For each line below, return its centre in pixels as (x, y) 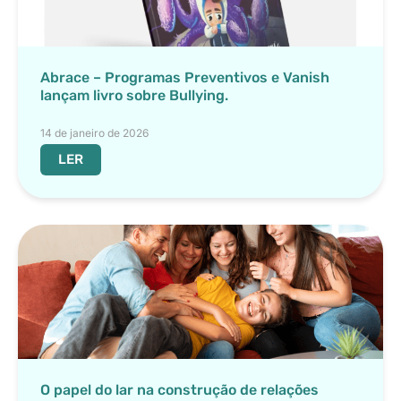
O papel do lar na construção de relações (179, 390)
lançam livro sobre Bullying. (134, 95)
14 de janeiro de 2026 (94, 133)
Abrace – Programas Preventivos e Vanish (185, 77)
